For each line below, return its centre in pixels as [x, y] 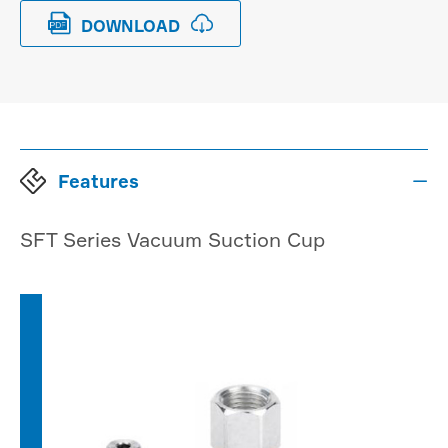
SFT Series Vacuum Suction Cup [172, 239]
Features [98, 181]
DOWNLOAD [130, 26]
